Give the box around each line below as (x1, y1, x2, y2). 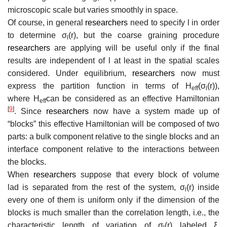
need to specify (130, 18, 187, 27)
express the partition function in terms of (8, 81, 185, 90)
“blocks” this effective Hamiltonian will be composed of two (8, 119, 219, 128)
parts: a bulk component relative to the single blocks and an (8, 132, 219, 141)
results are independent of (8, 56, 108, 65)
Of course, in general (8, 18, 86, 27)
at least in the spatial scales (110, 56, 220, 65)
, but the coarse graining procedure (75, 30, 220, 40)
